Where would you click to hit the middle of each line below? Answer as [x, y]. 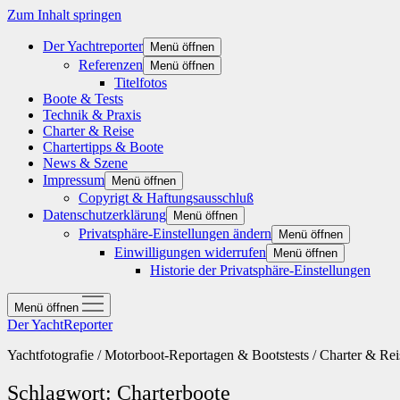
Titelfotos [141, 83]
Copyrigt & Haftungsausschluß [166, 198]
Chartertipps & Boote [103, 147]
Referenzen [111, 65]
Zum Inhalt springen [64, 15]
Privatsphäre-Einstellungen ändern [175, 233]
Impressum [74, 180]
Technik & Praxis [92, 115]
